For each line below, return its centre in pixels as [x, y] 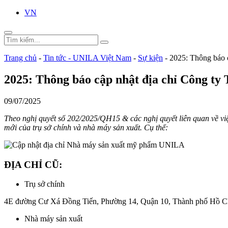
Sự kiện [150, 58]
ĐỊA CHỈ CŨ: [33, 164]
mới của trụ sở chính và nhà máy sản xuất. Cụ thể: [87, 127]
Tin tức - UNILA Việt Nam [87, 58]
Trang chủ [20, 58]
